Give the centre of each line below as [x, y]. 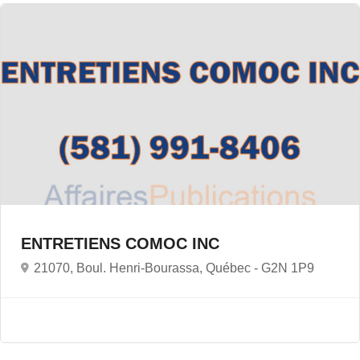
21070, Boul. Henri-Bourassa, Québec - [147, 268]
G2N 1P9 [288, 268]
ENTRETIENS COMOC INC [123, 244]
